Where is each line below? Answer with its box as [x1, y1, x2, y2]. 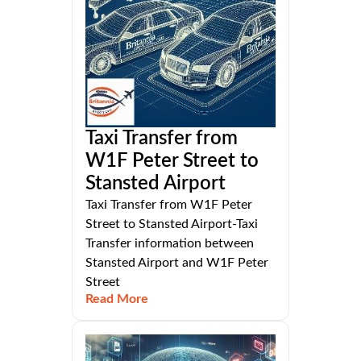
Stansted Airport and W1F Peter [85, 256, 268, 270]
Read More [85, 293, 148, 306]
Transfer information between [85, 237, 254, 251]
